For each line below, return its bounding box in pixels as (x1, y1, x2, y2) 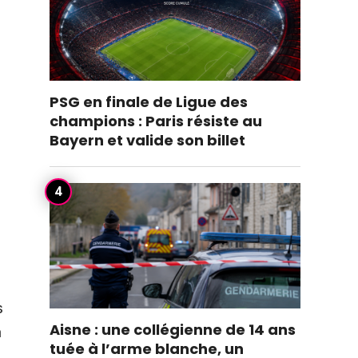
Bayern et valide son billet (50, 130, 245, 150)
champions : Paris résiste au (50, 111, 262, 131)
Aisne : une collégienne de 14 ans (50, 320, 296, 340)
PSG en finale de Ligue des (50, 92, 248, 112)
